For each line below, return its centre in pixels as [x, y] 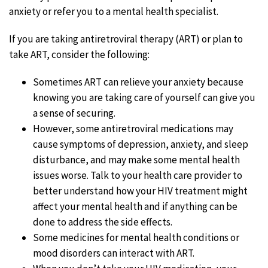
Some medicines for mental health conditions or [136, 237]
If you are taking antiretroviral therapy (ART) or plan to [126, 39]
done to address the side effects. [103, 222]
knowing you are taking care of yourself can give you [144, 97]
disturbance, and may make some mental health [136, 159]
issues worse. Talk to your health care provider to [138, 175]
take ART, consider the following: [79, 54]
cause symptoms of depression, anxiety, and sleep [141, 144]
